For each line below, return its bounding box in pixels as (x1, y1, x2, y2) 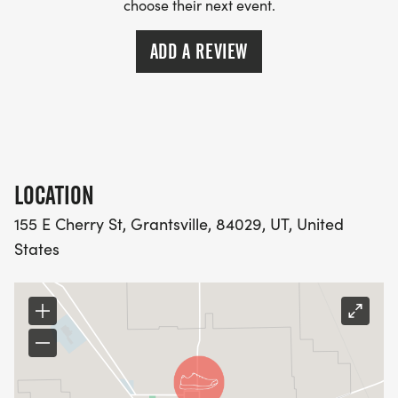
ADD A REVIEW (149, 39, 249, 65)
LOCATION (14, 180, 94, 211)
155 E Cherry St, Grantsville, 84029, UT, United (14, 213, 344, 235)
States (14, 238, 60, 260)
